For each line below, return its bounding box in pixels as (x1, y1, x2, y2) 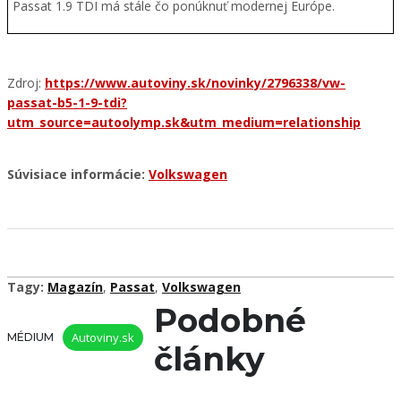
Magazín (47, 278, 103, 296)
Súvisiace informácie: (7, 166, 149, 183)
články (154, 339, 265, 380)
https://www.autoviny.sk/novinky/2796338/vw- (45, 74, 346, 92)
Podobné (154, 301, 306, 341)
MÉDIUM (7, 330, 54, 345)
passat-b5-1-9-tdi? (7, 94, 127, 112)
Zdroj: (7, 74, 45, 92)
